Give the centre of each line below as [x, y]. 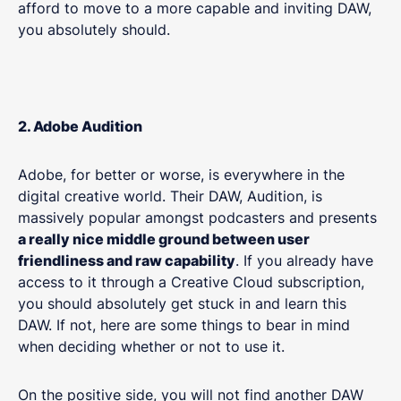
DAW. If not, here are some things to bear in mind [184, 324]
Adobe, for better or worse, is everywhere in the [181, 174]
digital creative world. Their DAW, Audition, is [170, 196]
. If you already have [304, 260]
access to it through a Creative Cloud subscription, [191, 282]
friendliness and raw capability [127, 260]
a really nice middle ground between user [164, 239]
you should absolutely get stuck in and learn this [182, 303]
